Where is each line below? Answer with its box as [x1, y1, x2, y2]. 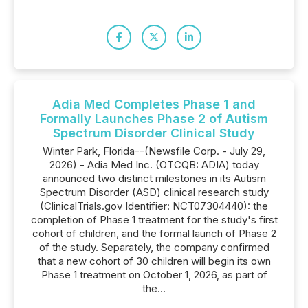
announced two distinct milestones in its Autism [42, 172, 266, 185]
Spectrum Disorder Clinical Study [53, 126, 255, 140]
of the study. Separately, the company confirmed [38, 241, 269, 254]
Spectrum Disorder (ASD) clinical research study [39, 186, 269, 199]
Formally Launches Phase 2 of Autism [40, 111, 268, 126]
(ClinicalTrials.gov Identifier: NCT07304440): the [40, 199, 268, 212]
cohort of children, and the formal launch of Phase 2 [32, 227, 276, 240]
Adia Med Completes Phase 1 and [52, 97, 256, 111]
